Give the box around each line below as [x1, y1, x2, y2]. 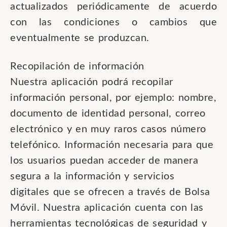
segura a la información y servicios [10, 171, 174, 181]
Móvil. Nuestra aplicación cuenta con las [10, 203, 204, 213]
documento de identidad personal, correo [10, 108, 206, 119]
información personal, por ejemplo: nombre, [10, 93, 216, 103]
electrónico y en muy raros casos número [10, 124, 206, 134]
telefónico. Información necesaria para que [10, 140, 213, 150]
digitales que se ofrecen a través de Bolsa [10, 187, 210, 197]
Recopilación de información [10, 61, 144, 71]
